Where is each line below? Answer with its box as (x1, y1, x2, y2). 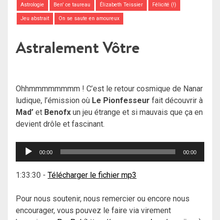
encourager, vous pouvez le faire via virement (16, 206, 171, 216)
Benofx (44, 108, 71, 117)
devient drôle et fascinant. (16, 119, 105, 129)
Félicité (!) (152, 1, 177, 8)
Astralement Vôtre (16, 37, 139, 58)
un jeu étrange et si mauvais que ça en (71, 108, 203, 117)
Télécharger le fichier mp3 (48, 170, 137, 180)
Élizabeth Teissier (99, 1, 143, 8)
